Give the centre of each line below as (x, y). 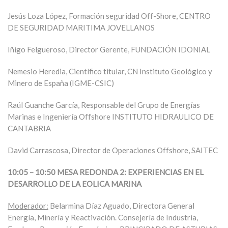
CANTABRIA (29, 128)
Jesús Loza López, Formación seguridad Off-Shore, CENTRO (109, 16)
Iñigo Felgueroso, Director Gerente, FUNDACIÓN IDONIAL (109, 49)
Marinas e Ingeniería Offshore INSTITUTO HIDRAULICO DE (111, 117)
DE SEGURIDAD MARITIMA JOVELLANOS (81, 27)
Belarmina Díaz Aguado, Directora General (121, 206)
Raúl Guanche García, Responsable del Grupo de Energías (104, 105)
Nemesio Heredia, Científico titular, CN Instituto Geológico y (110, 71)
